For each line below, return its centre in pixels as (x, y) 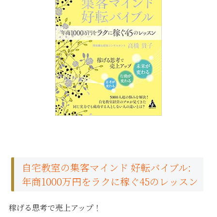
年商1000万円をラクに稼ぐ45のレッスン (110, 182)
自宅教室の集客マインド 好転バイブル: (107, 168)
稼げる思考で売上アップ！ (55, 208)
